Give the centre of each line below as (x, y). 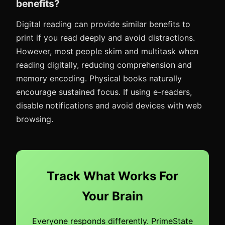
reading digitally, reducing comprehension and (104, 65)
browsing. (35, 119)
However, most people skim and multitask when (107, 51)
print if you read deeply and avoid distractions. (105, 38)
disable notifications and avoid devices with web (109, 105)
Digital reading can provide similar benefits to (103, 24)
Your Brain (113, 196)
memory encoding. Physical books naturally (99, 78)
